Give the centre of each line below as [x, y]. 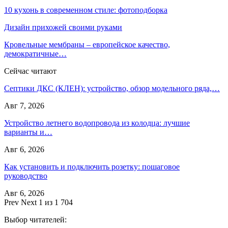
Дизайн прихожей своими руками [63, 27]
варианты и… [28, 132]
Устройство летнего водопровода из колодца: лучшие [97, 123]
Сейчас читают [30, 71]
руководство [26, 176]
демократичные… [35, 53]
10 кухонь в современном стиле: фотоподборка [86, 10]
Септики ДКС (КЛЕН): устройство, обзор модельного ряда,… [112, 88]
